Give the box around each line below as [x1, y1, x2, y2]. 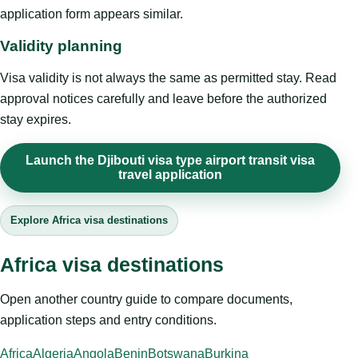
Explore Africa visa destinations [10, 214, 168, 227]
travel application [118, 168, 222, 182]
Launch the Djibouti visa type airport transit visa [26, 153, 315, 168]
